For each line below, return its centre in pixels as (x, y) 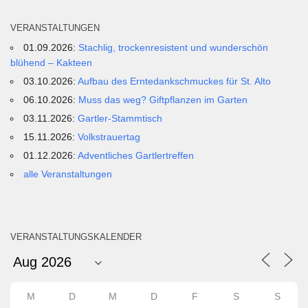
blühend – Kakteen (51, 63)
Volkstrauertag (109, 137)
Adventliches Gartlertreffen (136, 156)
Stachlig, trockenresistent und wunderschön (174, 48)
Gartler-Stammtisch (120, 119)
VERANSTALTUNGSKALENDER (76, 237)
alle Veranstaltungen (68, 174)
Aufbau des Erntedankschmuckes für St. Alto (175, 81)
